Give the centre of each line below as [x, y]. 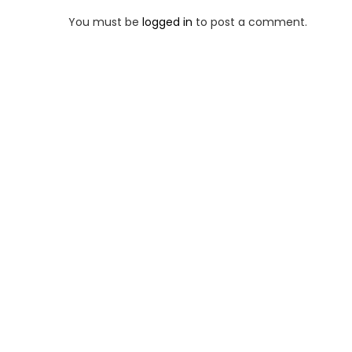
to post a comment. [250, 22]
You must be [105, 22]
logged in [167, 22]
